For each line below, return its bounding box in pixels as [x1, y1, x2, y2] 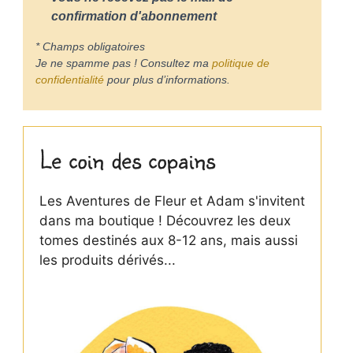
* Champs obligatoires [35, 39, 145, 53]
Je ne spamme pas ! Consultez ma [35, 56, 212, 69]
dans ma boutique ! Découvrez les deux [39, 212, 291, 229]
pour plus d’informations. [103, 72, 230, 86]
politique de [211, 56, 269, 69]
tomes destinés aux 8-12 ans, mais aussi [39, 232, 298, 248]
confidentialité [35, 72, 104, 86]
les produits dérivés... [39, 251, 176, 268]
